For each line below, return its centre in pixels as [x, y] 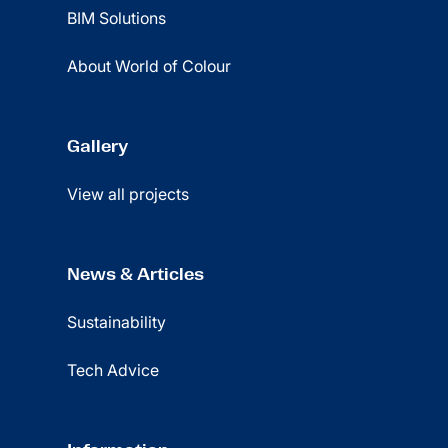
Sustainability [117, 322]
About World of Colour [149, 66]
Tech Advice [113, 370]
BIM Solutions [117, 18]
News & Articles [136, 274]
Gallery [98, 146]
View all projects [128, 194]
